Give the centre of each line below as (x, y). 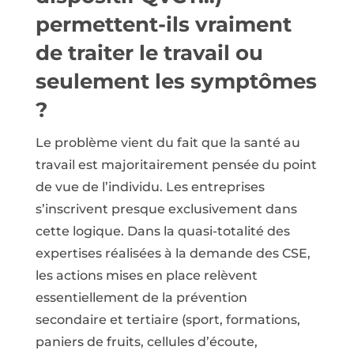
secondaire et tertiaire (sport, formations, (168, 319)
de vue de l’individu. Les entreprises (150, 186)
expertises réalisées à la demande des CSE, (173, 253)
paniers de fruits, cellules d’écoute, (146, 341)
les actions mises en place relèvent (146, 275)
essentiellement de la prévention (141, 297)
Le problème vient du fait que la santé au (168, 142)
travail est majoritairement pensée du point (176, 164)
